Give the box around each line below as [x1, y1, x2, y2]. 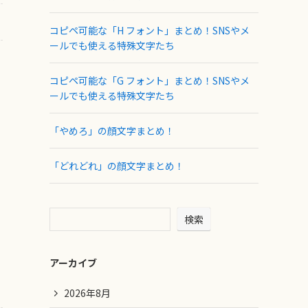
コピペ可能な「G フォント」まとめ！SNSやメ [49, 73, 250, 87]
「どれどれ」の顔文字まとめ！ [49, 158, 184, 173]
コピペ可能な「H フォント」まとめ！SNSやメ [49, 23, 250, 37]
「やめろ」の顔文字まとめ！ [49, 123, 175, 137]
